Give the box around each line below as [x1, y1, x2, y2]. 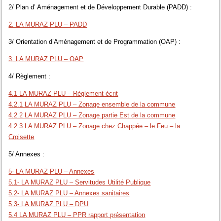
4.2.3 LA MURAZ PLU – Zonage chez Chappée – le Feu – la [8, 122, 181, 130]
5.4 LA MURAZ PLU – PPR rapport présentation [8, 211, 146, 219]
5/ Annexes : [8, 150, 45, 158]
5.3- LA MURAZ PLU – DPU [8, 200, 89, 208]
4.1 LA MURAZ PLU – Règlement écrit [8, 89, 118, 97]
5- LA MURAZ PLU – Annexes [8, 167, 95, 175]
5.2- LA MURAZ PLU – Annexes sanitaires [8, 189, 130, 197]
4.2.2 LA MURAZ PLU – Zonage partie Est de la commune [8, 111, 176, 119]
